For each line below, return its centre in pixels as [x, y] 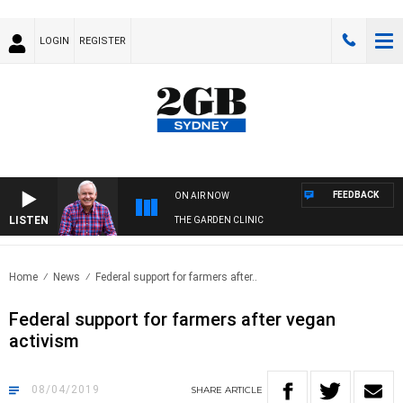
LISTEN [29, 221]
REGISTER [103, 41]
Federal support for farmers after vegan [172, 320]
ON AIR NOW [202, 196]
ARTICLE [244, 390]
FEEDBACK [356, 195]
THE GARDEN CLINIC [219, 220]
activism [44, 341]
